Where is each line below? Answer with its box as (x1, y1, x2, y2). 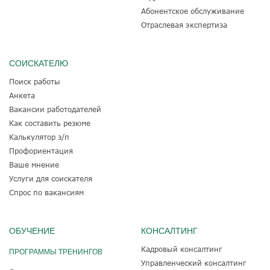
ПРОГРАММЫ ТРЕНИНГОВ (9, 247, 102, 256)
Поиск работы (9, 77, 60, 86)
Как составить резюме (9, 118, 90, 127)
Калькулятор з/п (9, 132, 69, 141)
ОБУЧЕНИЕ (9, 225, 55, 236)
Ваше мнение (9, 160, 59, 169)
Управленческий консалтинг (141, 258, 246, 267)
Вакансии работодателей (9, 104, 101, 113)
